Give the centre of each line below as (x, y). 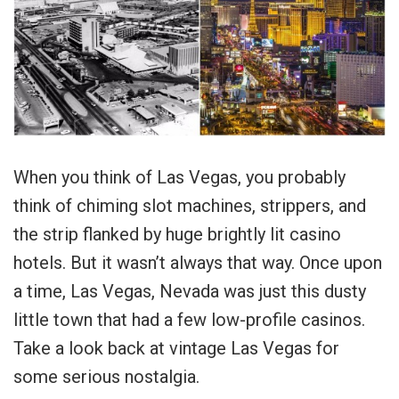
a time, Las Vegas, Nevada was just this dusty (190, 292)
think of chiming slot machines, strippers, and (190, 206)
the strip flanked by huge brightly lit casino (177, 235)
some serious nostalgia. (106, 377)
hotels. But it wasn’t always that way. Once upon (198, 263)
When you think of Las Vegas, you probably (179, 178)
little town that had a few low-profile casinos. (189, 320)
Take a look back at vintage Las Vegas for (176, 349)
